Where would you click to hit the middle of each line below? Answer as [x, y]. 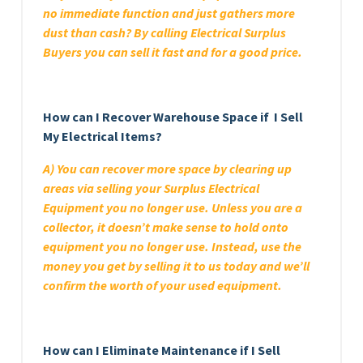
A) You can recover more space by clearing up [167, 168]
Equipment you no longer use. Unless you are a [173, 207]
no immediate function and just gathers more [169, 13]
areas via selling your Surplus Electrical [151, 188]
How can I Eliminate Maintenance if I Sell [162, 350]
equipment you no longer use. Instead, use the [172, 246]
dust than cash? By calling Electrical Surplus [164, 32]
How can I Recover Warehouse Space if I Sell [173, 116]
